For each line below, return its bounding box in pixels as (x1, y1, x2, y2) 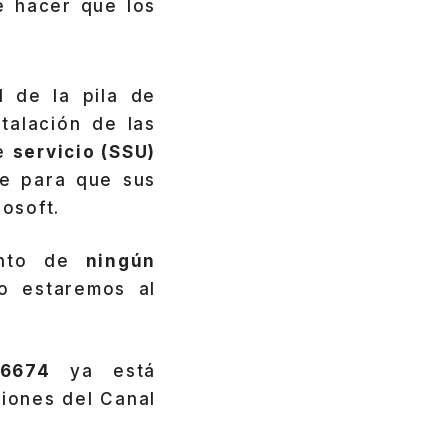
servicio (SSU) (12, 141, 156, 162)
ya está (50, 360, 156, 381)
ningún (85, 251, 156, 272)
